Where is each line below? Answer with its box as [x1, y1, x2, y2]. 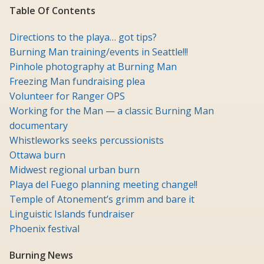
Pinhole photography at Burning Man [9, 60, 177, 74]
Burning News [9, 249, 73, 262]
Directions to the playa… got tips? [9, 31, 157, 44]
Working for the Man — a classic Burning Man [9, 104, 214, 118]
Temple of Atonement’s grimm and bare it [9, 193, 194, 206]
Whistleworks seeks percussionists [9, 134, 164, 147]
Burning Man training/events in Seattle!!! [9, 45, 188, 59]
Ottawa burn [9, 148, 65, 162]
